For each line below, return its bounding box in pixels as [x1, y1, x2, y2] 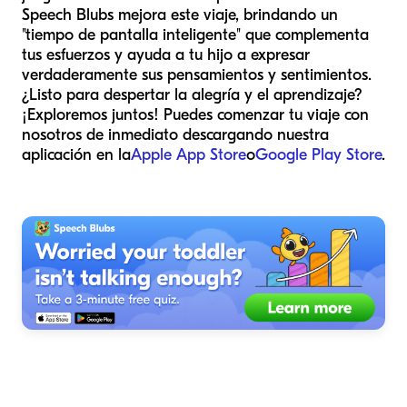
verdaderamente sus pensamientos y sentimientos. [22, 65, 372, 85]
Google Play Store [255, 145, 382, 165]
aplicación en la [22, 145, 131, 165]
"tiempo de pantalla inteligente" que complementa [22, 25, 369, 45]
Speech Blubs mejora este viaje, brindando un [22, 5, 338, 25]
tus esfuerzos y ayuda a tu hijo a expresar [22, 45, 310, 65]
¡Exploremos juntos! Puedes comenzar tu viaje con [22, 105, 369, 125]
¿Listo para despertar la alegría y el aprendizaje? [22, 85, 362, 105]
